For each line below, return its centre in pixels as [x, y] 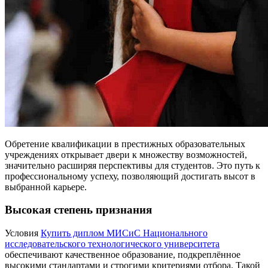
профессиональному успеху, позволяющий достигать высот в [130, 176]
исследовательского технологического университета [112, 244]
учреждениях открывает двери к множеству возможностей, [126, 154]
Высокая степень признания [78, 210]
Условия [23, 233]
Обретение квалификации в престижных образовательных [125, 144]
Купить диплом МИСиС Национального [124, 233]
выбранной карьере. [46, 187]
